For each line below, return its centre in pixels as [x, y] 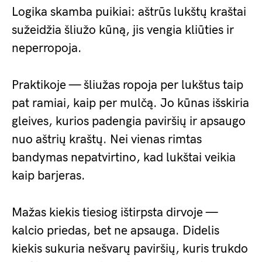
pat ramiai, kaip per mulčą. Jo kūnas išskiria [130, 103]
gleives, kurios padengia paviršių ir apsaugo [129, 121]
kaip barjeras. [49, 176]
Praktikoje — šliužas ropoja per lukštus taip [127, 85]
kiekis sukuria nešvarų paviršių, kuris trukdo [130, 249]
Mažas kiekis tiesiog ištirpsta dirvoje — [115, 213]
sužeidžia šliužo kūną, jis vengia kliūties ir [123, 30]
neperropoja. [47, 48]
